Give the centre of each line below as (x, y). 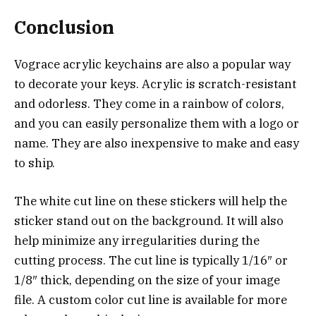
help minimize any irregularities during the (137, 240)
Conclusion (64, 27)
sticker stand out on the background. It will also (149, 220)
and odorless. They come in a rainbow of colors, (149, 103)
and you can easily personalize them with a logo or (157, 123)
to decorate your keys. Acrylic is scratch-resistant (155, 84)
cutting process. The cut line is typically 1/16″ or (151, 260)
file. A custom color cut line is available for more (151, 299)
